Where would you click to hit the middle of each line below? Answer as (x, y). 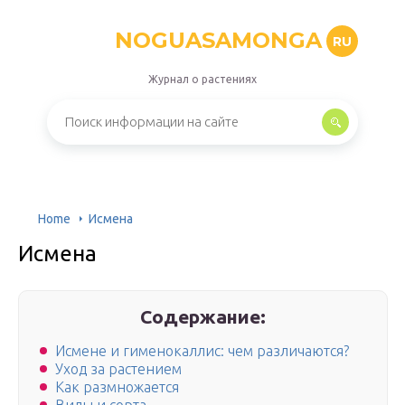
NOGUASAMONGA (218, 40)
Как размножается (117, 387)
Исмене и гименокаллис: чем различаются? (202, 351)
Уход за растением (118, 369)
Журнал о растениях (202, 79)
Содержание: (203, 316)
